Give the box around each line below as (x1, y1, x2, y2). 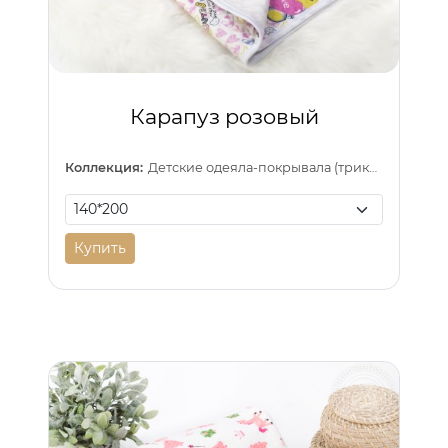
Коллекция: (65, 159, 143, 175)
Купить (74, 238, 126, 257)
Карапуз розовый (129, 104, 319, 130)
